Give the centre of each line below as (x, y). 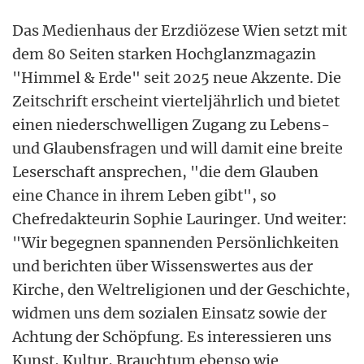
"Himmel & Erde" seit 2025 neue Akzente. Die (177, 78)
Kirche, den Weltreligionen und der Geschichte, (181, 290)
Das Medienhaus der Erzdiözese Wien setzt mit (180, 31)
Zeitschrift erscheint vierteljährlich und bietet (176, 102)
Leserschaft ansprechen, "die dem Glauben (165, 172)
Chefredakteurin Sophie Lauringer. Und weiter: (180, 219)
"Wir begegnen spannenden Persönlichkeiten (175, 243)
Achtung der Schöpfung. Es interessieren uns (172, 337)
